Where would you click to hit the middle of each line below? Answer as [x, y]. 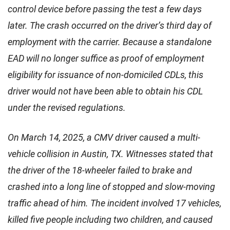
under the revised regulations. [67, 107]
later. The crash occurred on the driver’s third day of [110, 25]
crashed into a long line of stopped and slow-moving [111, 186]
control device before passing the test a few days [105, 9]
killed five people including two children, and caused [110, 219]
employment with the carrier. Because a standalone [110, 42]
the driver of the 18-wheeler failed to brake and [100, 170]
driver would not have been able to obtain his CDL [105, 91]
